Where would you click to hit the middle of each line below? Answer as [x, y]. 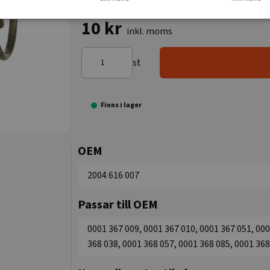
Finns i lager [121, 105]
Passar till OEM [118, 205]
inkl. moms [150, 31]
